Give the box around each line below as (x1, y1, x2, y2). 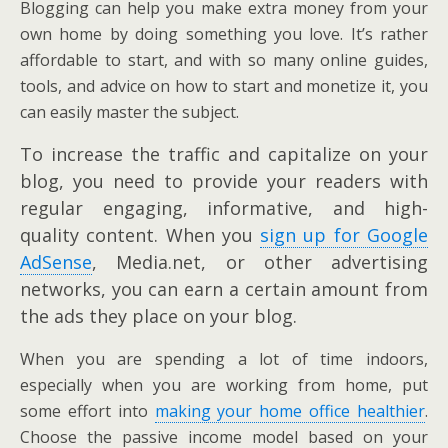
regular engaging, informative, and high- (20, 195, 428, 220)
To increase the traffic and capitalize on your (20, 141, 428, 166)
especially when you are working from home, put (20, 373, 428, 396)
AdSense (20, 249, 92, 274)
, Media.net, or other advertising (92, 249, 428, 274)
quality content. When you (20, 222, 261, 247)
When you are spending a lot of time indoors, (20, 347, 428, 370)
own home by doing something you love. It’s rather (20, 22, 428, 45)
